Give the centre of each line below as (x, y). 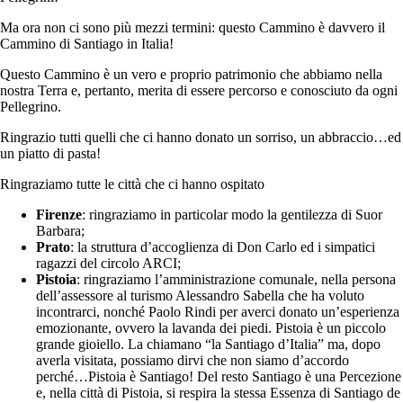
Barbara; (60, 231)
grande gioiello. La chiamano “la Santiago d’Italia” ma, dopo (208, 345)
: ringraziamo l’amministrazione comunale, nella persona (236, 280)
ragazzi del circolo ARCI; (108, 264)
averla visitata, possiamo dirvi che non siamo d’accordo (193, 361)
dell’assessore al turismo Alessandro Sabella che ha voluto (200, 296)
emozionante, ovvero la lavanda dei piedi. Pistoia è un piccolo (211, 328)
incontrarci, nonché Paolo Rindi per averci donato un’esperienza (218, 312)
